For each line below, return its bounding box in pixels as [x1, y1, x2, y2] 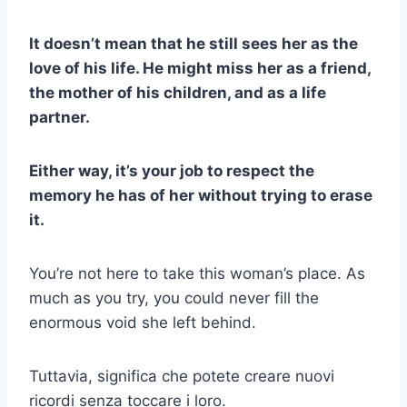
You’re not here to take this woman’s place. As [29, 264, 365, 283]
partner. [29, 108, 90, 127]
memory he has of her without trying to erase [29, 186, 372, 205]
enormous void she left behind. [29, 313, 256, 333]
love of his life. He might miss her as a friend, [29, 59, 371, 78]
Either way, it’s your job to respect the [29, 162, 314, 181]
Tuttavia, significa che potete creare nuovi [29, 367, 334, 386]
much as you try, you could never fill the [29, 289, 319, 308]
